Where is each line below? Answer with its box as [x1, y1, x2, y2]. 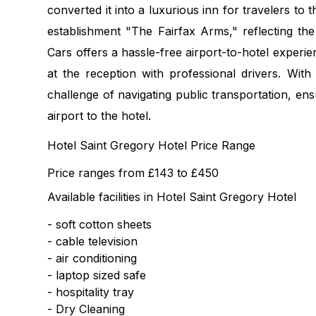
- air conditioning [47, 251, 138, 265]
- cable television [47, 234, 138, 248]
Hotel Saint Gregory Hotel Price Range [47, 138, 256, 152]
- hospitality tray [47, 285, 135, 299]
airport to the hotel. [47, 109, 152, 123]
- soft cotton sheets [47, 217, 152, 231]
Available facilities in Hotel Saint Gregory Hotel [47, 190, 297, 204]
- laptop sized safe [47, 268, 147, 282]
